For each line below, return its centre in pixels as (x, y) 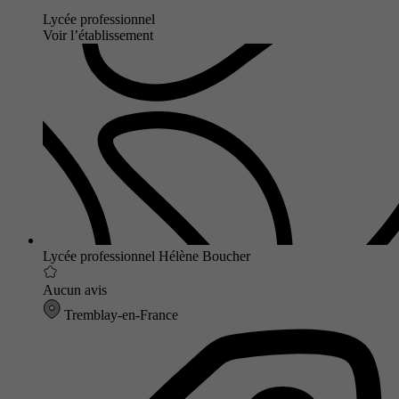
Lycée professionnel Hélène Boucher (147, 256)
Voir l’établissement (98, 35)
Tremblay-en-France (119, 314)
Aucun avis (75, 289)
